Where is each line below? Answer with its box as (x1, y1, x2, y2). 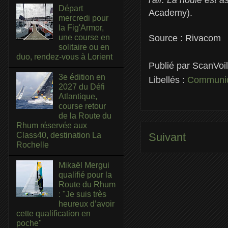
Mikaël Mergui (59, 161, 110, 170)
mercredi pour (59, 13, 109, 22)
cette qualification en (16, 209, 91, 218)
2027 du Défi (59, 82, 105, 91)
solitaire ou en (59, 42, 110, 51)
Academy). (149, 7, 192, 18)
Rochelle (16, 140, 49, 149)
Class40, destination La (16, 130, 101, 139)
